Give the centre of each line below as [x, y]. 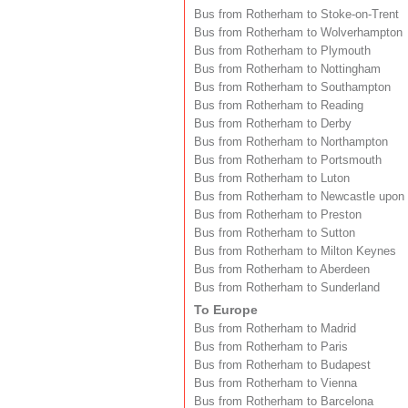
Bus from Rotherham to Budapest [282, 365]
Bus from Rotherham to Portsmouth [288, 160]
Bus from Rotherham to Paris [271, 347]
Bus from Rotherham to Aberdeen [282, 269]
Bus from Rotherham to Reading [279, 105]
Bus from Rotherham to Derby [273, 123]
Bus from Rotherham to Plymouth [282, 51]
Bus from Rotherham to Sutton [275, 233]
